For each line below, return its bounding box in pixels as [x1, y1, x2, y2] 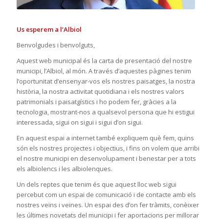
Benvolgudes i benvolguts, [16, 41, 95, 50]
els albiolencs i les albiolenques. [16, 164, 112, 174]
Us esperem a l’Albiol [16, 25, 82, 34]
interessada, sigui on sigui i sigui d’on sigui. [16, 118, 143, 127]
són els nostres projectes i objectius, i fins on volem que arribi [16, 144, 199, 153]
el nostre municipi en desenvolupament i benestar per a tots [16, 154, 196, 163]
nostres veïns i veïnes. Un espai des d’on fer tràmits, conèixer [16, 200, 199, 210]
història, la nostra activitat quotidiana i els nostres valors [16, 87, 184, 96]
